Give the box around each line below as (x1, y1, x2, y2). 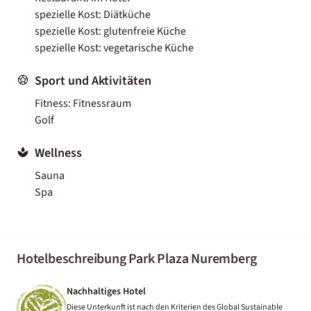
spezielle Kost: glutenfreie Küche (35, 23, 186, 39)
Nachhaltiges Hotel (67, 284, 146, 299)
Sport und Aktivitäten (35, 72, 151, 90)
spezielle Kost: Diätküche (35, 6, 151, 22)
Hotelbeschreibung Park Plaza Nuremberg (17, 249, 257, 269)
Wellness (35, 144, 82, 162)
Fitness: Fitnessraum (35, 95, 131, 111)
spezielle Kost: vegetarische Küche (35, 40, 194, 56)
